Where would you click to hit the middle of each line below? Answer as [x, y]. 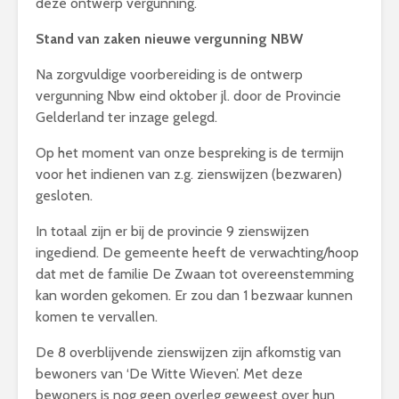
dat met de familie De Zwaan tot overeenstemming [195, 273]
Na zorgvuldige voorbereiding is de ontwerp [169, 74]
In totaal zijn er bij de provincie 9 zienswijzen [172, 231]
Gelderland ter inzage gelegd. [126, 117]
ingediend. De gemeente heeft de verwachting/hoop [197, 252]
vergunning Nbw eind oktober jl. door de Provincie [188, 95]
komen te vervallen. [97, 316]
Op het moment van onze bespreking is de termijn [190, 152]
